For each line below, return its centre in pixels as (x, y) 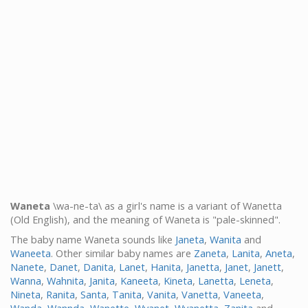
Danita (98, 267)
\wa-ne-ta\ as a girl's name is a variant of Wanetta (166, 206)
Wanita (225, 239)
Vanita (162, 294)
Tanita (127, 294)
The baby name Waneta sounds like (93, 239)
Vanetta (200, 294)
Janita (102, 280)
